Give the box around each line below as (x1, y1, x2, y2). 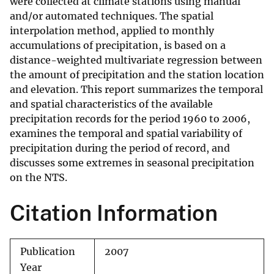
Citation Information (10, 200, 218, 226)
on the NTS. (10, 171, 67, 184)
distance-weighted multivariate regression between (10, 54, 262, 67)
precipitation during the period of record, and (10, 142, 230, 155)
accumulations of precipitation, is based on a (10, 39, 226, 52)
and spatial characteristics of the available (10, 98, 213, 111)
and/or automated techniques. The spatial (10, 10, 213, 23)
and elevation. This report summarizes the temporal (10, 83, 263, 96)
